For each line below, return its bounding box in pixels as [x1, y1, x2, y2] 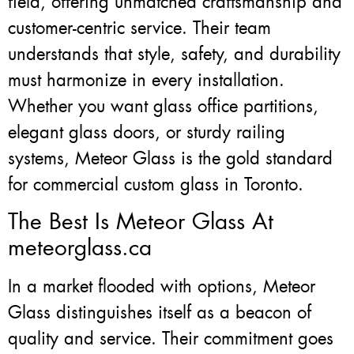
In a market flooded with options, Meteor [8, 275, 315, 299]
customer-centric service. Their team [8, 16, 271, 40]
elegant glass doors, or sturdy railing [8, 120, 285, 144]
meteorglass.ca [8, 233, 152, 263]
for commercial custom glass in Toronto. [8, 172, 303, 196]
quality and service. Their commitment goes [8, 327, 333, 351]
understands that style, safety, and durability [8, 42, 341, 66]
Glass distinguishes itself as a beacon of [8, 301, 311, 325]
